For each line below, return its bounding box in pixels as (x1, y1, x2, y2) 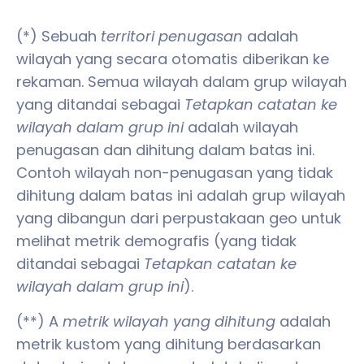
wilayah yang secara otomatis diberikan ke (16, 49, 329, 70)
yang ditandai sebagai (16, 94, 184, 115)
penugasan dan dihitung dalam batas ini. (16, 140, 314, 161)
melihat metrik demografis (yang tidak (16, 231, 297, 252)
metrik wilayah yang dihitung (63, 310, 275, 331)
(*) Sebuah (16, 26, 101, 47)
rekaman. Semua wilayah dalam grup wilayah (16, 71, 347, 93)
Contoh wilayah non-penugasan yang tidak (16, 162, 333, 184)
